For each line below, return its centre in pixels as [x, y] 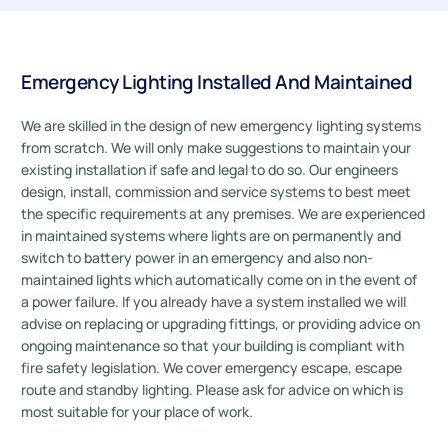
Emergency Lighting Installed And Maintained [217, 82]
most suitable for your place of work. [137, 411]
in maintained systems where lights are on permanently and [211, 235]
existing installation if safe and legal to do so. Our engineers [210, 169]
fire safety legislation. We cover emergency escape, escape [212, 367]
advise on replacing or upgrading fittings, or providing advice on [221, 323]
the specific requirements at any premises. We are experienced [223, 213]
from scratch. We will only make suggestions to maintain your [216, 147]
